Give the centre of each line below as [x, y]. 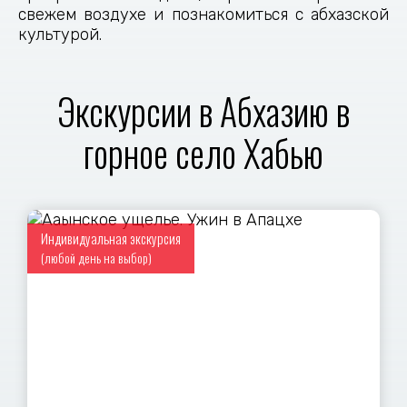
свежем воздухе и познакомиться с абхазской [203, 15]
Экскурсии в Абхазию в [203, 111]
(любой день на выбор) [97, 258]
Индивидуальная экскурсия [111, 238]
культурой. [62, 35]
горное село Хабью [203, 153]
